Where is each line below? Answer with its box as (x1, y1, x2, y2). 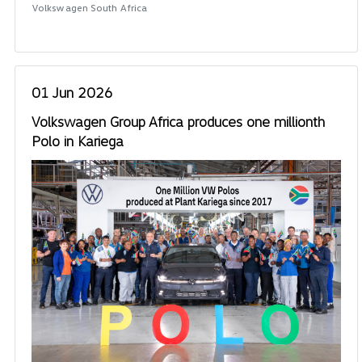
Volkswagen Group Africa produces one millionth (32, 112, 325, 130)
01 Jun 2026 (32, 82, 113, 101)
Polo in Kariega (32, 131, 124, 149)
